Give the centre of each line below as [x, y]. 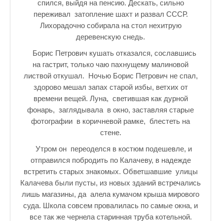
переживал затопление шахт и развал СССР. [110, 14]
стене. [110, 132]
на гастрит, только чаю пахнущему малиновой [110, 64]
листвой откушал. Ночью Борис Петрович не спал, [110, 76]
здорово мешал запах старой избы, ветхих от [110, 87]
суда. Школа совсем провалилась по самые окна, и [110, 205]
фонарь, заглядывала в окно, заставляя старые [110, 110]
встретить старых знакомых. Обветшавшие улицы [110, 171]
